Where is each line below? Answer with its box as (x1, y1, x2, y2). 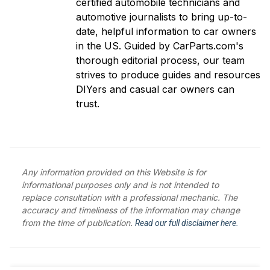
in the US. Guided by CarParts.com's (76, 39, 243, 52)
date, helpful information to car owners (76, 25, 256, 37)
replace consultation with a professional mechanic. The (22, 192, 237, 202)
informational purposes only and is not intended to (22, 179, 219, 190)
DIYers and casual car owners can (76, 83, 234, 95)
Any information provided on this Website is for (22, 166, 206, 177)
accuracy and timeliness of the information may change (22, 204, 240, 215)
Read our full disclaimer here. (135, 218, 239, 228)
